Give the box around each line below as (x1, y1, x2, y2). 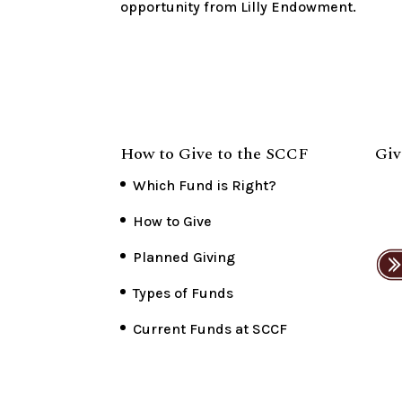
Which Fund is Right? (133, 177, 277, 195)
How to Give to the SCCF (120, 142, 310, 167)
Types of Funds (133, 284, 234, 302)
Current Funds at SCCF (133, 320, 288, 338)
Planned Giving (133, 249, 236, 267)
